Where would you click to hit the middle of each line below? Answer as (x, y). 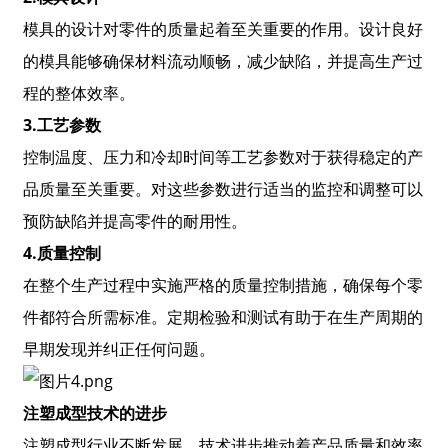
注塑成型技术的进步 (94, 413)
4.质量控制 (61, 253)
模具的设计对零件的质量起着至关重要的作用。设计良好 (222, 29)
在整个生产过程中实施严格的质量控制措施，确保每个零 (222, 285)
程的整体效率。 (78, 93)
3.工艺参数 (61, 125)
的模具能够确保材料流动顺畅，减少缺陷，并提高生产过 (222, 61)
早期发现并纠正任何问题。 (118, 349)
